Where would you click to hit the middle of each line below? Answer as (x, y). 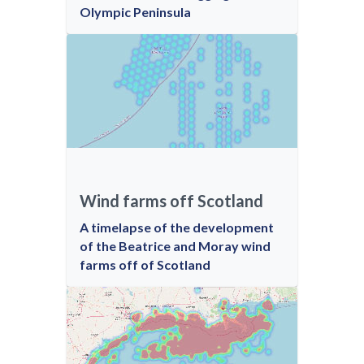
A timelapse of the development (177, 227)
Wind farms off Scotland (171, 201)
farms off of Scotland (145, 264)
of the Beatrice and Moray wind (175, 246)
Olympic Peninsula (135, 12)
